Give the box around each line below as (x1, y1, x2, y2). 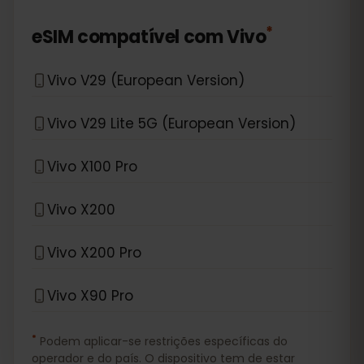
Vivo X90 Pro (47, 285, 133, 305)
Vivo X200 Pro (47, 242, 141, 262)
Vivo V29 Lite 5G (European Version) (47, 113, 296, 133)
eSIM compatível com (32, 24, 223, 50)
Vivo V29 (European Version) (47, 70, 245, 90)
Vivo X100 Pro (47, 156, 137, 176)
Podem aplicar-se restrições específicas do (40, 333, 288, 349)
